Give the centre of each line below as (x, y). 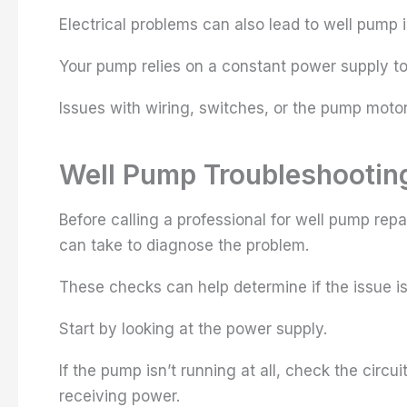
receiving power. (119, 396)
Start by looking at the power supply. (193, 328)
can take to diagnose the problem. (184, 245)
